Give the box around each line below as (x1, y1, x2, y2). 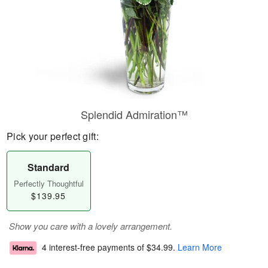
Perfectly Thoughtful (13, 178, 84, 189)
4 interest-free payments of (42, 241, 147, 254)
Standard (28, 160, 70, 174)
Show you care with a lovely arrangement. (9, 220, 172, 232)
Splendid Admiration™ (80, 106, 188, 122)
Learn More (178, 241, 222, 254)
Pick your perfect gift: (7, 129, 99, 143)
